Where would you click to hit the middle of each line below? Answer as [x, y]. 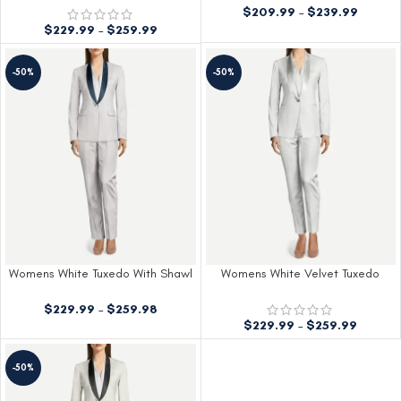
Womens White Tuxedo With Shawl [100, 274]
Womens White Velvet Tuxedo [301, 274]
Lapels [100, 291]
